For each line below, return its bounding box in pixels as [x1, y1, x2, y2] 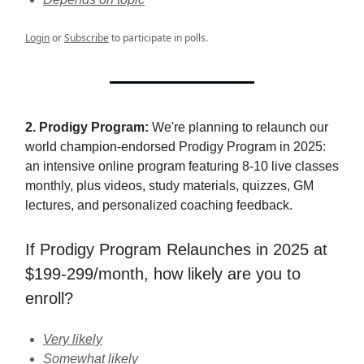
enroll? [25, 289, 73, 307]
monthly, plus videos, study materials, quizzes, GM [25, 179, 314, 193]
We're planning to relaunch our [149, 120, 328, 134]
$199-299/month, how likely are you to [25, 265, 301, 283]
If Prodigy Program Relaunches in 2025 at [25, 240, 327, 258]
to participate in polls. [109, 31, 208, 45]
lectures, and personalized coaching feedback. [25, 198, 292, 212]
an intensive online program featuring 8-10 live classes [25, 159, 339, 173]
